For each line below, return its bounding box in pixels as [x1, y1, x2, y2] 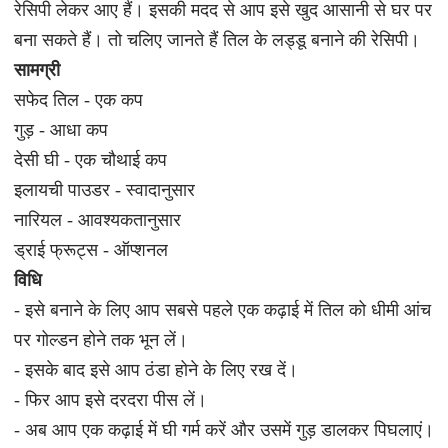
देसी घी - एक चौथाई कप [13, 150, 172, 170]
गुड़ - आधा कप [13, 120, 113, 140]
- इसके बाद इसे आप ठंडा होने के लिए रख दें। [13, 360, 298, 380]
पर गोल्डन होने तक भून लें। [13, 330, 188, 350]
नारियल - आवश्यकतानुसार [13, 210, 186, 230]
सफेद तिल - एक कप [13, 90, 148, 110]
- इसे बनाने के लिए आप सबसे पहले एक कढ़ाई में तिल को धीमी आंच [13, 300, 431, 320]
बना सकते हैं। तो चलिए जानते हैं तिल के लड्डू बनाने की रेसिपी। [13, 30, 420, 50]
